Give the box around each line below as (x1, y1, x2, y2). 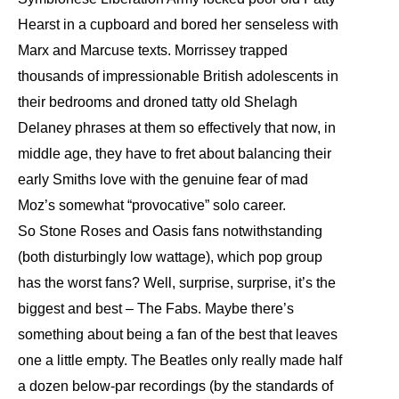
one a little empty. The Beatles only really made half (18, 353, 342, 368)
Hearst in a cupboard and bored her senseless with (18, 17, 338, 32)
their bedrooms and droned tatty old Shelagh (18, 94, 297, 110)
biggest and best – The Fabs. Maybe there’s (18, 301, 294, 316)
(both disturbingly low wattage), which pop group (18, 249, 322, 265)
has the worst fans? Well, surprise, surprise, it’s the (18, 275, 336, 290)
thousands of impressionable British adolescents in (18, 69, 338, 84)
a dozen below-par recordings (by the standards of (18, 379, 333, 394)
